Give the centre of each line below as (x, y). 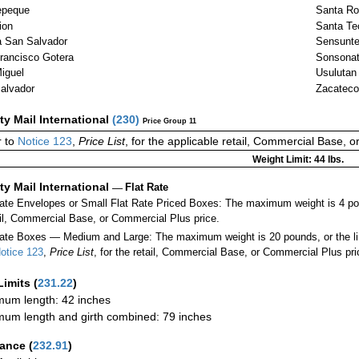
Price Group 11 (169, 121)
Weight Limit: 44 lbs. (298, 159)
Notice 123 (43, 141)
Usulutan (336, 73)
